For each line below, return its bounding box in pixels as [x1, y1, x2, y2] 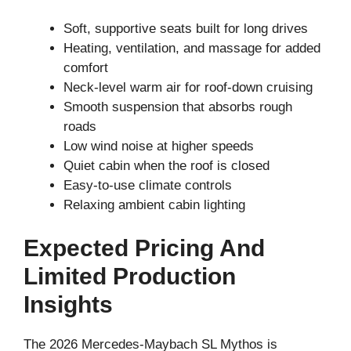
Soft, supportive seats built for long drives [63, 20, 308, 36]
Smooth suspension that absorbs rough [63, 99, 292, 114]
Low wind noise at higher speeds [63, 138, 254, 154]
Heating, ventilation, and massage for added [63, 40, 320, 56]
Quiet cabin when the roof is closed [63, 157, 270, 173]
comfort [63, 60, 108, 75]
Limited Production [24, 263, 236, 290]
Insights [24, 291, 113, 318]
